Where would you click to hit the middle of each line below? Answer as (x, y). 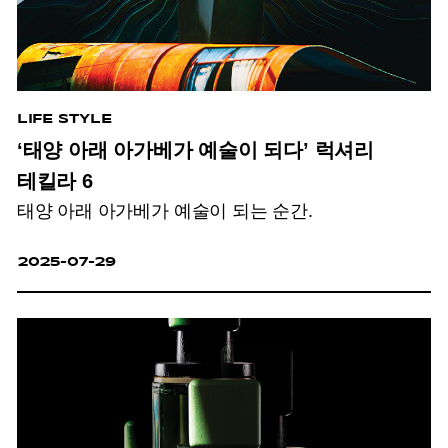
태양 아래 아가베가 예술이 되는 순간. (164, 210)
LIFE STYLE (64, 118)
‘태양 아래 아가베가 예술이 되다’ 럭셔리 (195, 150)
